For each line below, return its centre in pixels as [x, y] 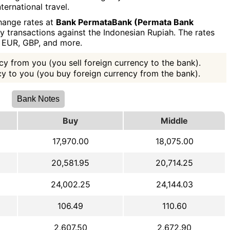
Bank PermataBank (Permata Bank [125, 22]
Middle [174, 121]
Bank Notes [39, 99]
